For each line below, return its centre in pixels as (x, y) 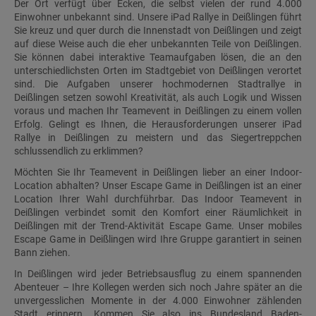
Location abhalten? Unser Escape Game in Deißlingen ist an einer (158, 185)
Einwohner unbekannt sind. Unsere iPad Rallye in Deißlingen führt (158, 17)
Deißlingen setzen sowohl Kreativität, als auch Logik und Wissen (158, 97)
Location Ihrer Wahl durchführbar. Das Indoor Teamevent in (158, 199)
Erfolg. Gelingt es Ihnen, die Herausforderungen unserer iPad (158, 124)
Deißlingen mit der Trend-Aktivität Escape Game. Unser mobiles (158, 225)
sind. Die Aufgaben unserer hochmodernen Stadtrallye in (158, 84)
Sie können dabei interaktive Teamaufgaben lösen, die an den (158, 57)
